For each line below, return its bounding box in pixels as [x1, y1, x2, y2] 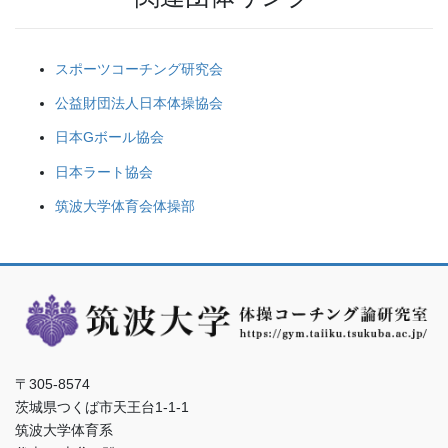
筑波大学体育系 [15, 421, 113, 438]
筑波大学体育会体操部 [55, 197, 195, 214]
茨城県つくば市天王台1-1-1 [15, 398, 189, 415]
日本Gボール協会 [55, 129, 164, 146]
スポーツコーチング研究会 [55, 61, 223, 78]
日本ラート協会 [55, 163, 153, 180]
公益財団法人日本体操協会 [55, 95, 223, 112]
